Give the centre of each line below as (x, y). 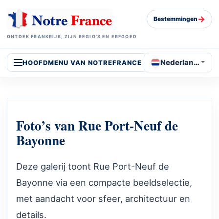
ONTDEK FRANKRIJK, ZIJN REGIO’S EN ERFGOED (72, 36)
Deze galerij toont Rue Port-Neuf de (93, 166)
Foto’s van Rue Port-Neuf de (97, 125)
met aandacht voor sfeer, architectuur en (103, 199)
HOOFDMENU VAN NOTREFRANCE (82, 62)
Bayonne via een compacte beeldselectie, (104, 183)
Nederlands (182, 62)
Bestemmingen (175, 19)
